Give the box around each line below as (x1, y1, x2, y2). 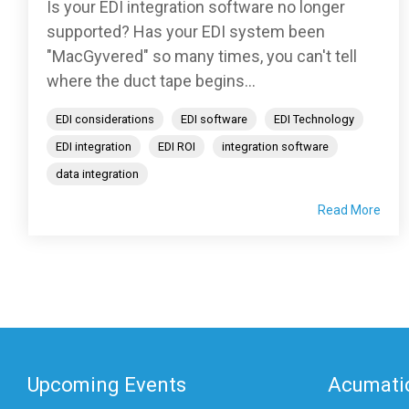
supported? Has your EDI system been (47, 21, 325, 41)
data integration (56, 166, 139, 181)
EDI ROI (158, 139, 195, 153)
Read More (318, 202, 381, 217)
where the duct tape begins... (47, 70, 256, 90)
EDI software (181, 111, 247, 126)
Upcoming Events (27, 373, 186, 397)
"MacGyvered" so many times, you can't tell (47, 46, 357, 66)
